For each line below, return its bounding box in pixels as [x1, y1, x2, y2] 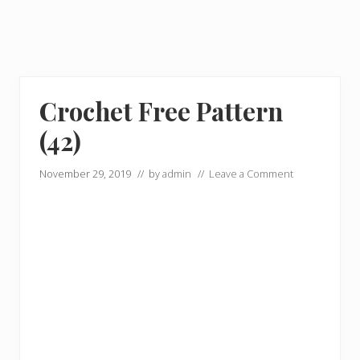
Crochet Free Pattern [39, 94, 283, 128]
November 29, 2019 [39, 166, 131, 181]
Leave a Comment [209, 166, 293, 181]
